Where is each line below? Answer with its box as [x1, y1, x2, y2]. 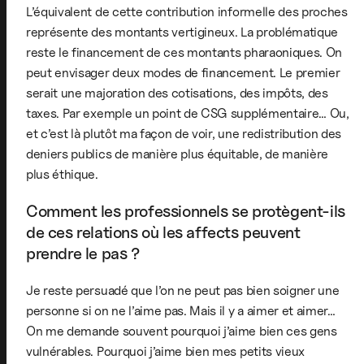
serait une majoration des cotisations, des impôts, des [26, 84, 328, 101]
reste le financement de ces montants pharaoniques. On [26, 44, 343, 60]
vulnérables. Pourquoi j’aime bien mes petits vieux [26, 343, 305, 359]
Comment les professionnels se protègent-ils [26, 201, 345, 221]
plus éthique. [26, 166, 98, 182]
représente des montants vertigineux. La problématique [26, 24, 339, 40]
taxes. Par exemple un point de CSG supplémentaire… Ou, [26, 105, 349, 121]
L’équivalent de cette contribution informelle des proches [26, 3, 348, 19]
